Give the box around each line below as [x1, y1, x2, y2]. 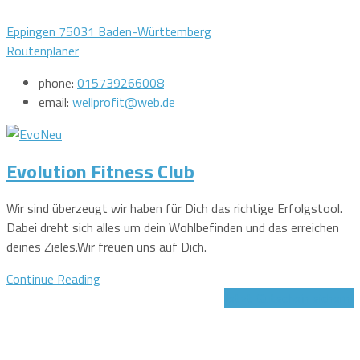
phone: [39, 72, 77, 92]
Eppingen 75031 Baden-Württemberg [6, 21, 211, 41]
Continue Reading [6, 268, 100, 288]
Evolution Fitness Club [6, 156, 194, 186]
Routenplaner [6, 40, 79, 60]
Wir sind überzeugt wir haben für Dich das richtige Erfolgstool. [6, 198, 342, 218]
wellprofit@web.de [72, 92, 175, 112]
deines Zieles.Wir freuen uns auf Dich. [6, 236, 207, 256]
